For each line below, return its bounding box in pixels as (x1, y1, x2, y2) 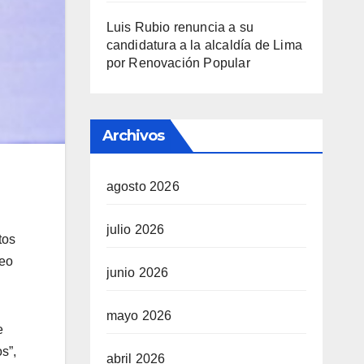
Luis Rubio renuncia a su (106, 20, 254, 34)
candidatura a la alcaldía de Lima (106, 38, 303, 52)
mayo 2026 (106, 309, 172, 323)
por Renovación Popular (106, 56, 250, 70)
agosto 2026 (106, 180, 180, 193)
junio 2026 (106, 266, 169, 279)
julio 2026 (106, 223, 165, 236)
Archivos (102, 127, 165, 145)
